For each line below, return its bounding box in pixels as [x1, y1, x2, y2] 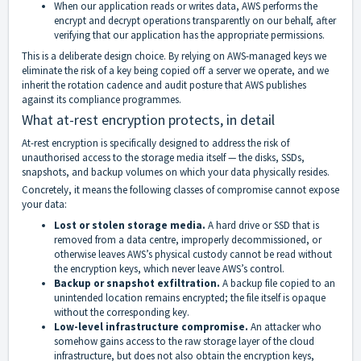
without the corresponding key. [54, 305, 189, 320]
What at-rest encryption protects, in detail [22, 110, 275, 130]
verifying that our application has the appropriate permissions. [54, 28, 325, 43]
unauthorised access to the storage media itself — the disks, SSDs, [22, 151, 305, 165]
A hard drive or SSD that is [208, 218, 319, 233]
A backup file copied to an [222, 276, 335, 291]
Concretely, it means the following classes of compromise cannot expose [22, 183, 339, 197]
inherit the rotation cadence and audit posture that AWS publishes [22, 78, 306, 93]
